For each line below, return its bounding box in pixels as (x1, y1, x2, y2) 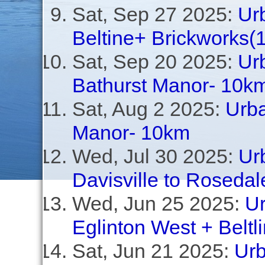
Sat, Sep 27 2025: (72, 3, 238, 25)
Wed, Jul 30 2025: (72, 145, 238, 167)
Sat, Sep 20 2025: (72, 50, 238, 73)
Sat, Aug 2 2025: (72, 98, 225, 120)
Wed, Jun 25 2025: (72, 192, 245, 215)
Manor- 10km (72, 121, 190, 144)
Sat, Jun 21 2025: (72, 240, 234, 262)
